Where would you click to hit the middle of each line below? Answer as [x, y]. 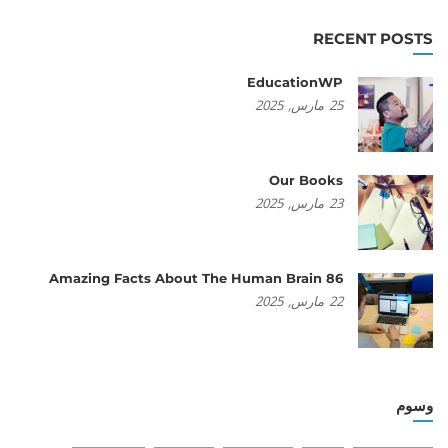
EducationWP [295, 82]
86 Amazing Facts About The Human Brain [334, 278]
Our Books [306, 180]
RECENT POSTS [373, 38]
